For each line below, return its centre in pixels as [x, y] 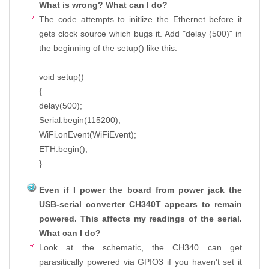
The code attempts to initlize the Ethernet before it [141, 19]
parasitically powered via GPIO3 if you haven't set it [141, 261]
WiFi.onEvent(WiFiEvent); [88, 134]
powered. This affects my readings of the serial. [141, 218]
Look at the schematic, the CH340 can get [141, 247]
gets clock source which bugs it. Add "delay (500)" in [141, 33]
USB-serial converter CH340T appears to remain [141, 204]
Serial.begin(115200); [80, 120]
